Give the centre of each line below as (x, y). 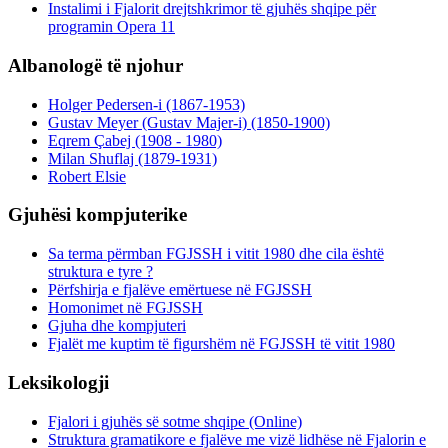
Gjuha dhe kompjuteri (117, 326)
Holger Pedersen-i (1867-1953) (146, 104)
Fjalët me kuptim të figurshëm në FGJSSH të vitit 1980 (221, 344)
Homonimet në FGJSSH (125, 308)
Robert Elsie (87, 176)
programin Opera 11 (111, 27)
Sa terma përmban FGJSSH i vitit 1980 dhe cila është (216, 254)
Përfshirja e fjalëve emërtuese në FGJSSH (180, 290)
